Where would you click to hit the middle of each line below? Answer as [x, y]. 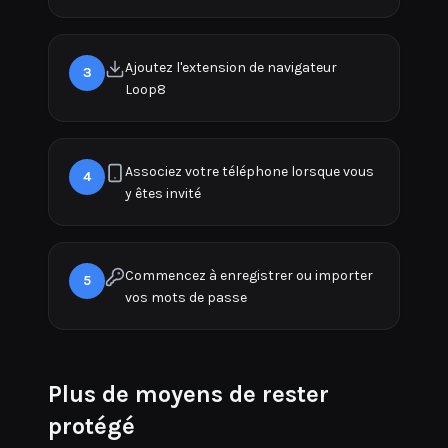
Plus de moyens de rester [188, 394]
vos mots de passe [186, 297]
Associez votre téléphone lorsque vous [249, 171]
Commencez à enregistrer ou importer [249, 275]
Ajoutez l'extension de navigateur [231, 67]
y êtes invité [163, 193]
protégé [91, 426]
